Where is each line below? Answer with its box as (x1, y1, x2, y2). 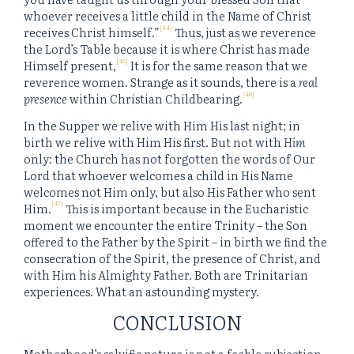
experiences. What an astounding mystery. (24, 282, 259, 299)
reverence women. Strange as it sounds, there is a (24, 73, 299, 91)
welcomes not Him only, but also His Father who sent (24, 183, 316, 200)
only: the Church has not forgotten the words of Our (24, 149, 315, 167)
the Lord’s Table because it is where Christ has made (24, 40, 310, 58)
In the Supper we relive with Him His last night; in (24, 116, 300, 134)
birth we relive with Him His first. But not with (24, 133, 284, 150)
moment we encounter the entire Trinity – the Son (24, 216, 307, 233)
